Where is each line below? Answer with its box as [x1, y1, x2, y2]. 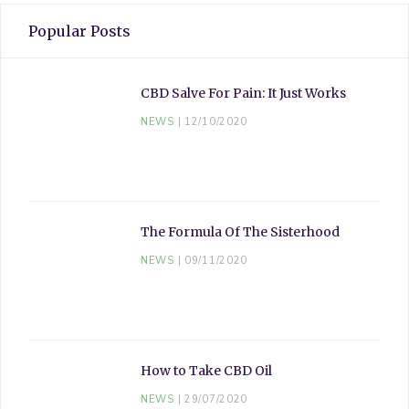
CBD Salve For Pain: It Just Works [141, 84, 346, 101]
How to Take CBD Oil [141, 362, 272, 379]
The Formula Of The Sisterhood [141, 223, 340, 240]
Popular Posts [28, 21, 131, 40]
